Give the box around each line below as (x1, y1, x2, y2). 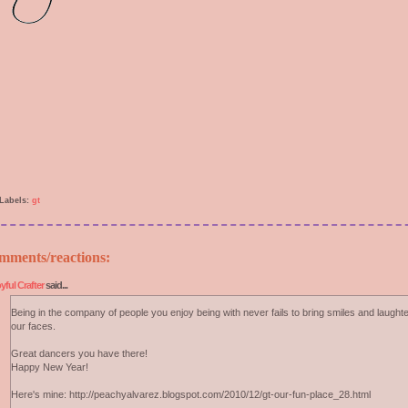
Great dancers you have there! (11, 348, 148, 359)
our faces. (11, 321, 56, 331)
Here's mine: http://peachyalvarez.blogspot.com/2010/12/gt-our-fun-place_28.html (11, 389, 371, 400)
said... (44, 280, 67, 291)
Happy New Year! (11, 362, 88, 372)
